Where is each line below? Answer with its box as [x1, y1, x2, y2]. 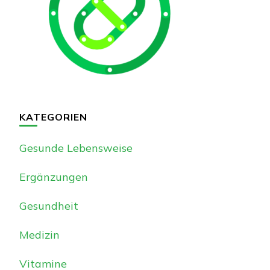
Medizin [19, 227, 60, 242]
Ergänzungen [19, 169, 88, 184]
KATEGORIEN [19, 110, 87, 123]
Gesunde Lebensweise [19, 140, 133, 155]
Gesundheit [19, 198, 78, 213]
